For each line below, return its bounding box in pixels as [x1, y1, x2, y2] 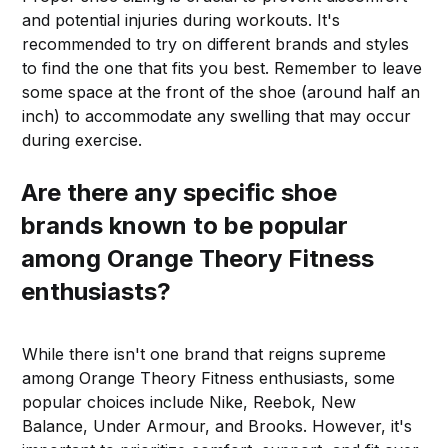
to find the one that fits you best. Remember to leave [22, 57, 423, 78]
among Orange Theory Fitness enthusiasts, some [22, 367, 396, 388]
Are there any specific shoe [21, 177, 338, 207]
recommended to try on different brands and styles [22, 33, 410, 54]
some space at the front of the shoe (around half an [22, 81, 421, 102]
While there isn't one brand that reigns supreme [22, 343, 387, 364]
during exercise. [22, 129, 143, 150]
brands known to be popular [21, 210, 349, 240]
